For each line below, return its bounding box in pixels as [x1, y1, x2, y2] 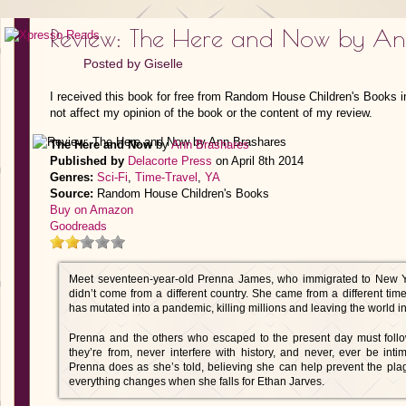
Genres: [50, 170, 93, 184]
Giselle [144, 56, 183, 71]
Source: [50, 187, 93, 200]
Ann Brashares [171, 138, 249, 151]
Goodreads [50, 219, 107, 233]
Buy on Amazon [50, 203, 133, 217]
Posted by [83, 56, 144, 71]
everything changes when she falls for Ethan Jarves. [69, 375, 324, 388]
